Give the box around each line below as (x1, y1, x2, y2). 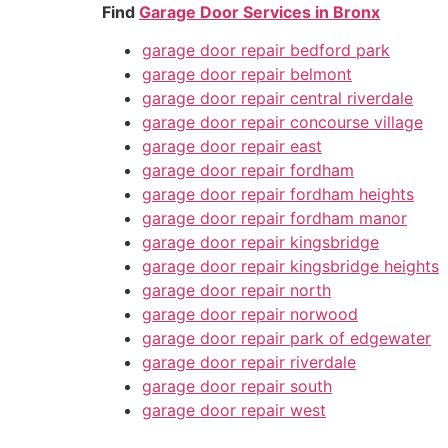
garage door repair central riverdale (142, 88, 413, 109)
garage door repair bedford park (142, 40, 390, 61)
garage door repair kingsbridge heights (142, 256, 439, 277)
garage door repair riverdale (142, 352, 356, 373)
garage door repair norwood (142, 304, 358, 325)
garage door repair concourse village (142, 112, 423, 133)
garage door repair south (142, 376, 332, 397)
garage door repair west (142, 400, 326, 421)
